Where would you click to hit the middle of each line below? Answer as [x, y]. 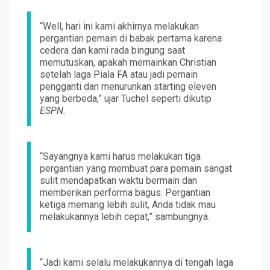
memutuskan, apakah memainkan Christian [128, 63]
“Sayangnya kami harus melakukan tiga [120, 157]
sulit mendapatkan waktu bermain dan [118, 181]
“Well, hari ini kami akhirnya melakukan [119, 27]
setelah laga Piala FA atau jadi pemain [119, 75]
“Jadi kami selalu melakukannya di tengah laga [137, 263]
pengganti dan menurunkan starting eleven [128, 87]
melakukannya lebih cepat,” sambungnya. [125, 217]
